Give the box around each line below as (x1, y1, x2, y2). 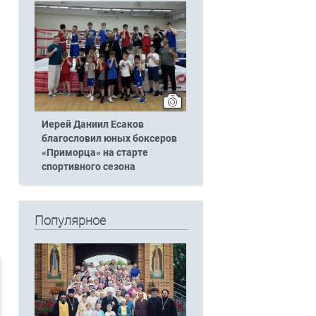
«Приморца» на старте (41, 146, 148, 159)
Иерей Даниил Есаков (41, 118, 144, 130)
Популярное (34, 213, 106, 229)
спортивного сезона (41, 160, 135, 173)
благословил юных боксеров (41, 132, 177, 145)
